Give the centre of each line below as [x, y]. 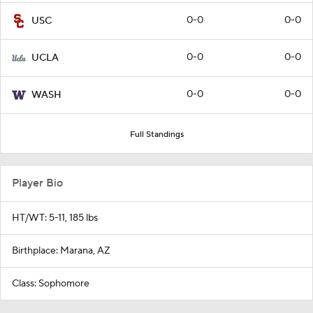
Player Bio [37, 183]
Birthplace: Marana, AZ [61, 251]
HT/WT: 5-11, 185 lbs [55, 218]
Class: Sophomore [51, 284]
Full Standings [156, 134]
